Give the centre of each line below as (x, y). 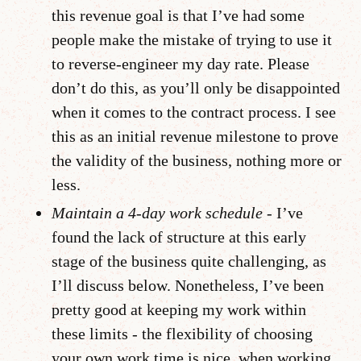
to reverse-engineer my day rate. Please (180, 63)
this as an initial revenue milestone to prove (195, 136)
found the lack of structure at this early (179, 237)
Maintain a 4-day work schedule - (162, 212)
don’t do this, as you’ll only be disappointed (196, 87)
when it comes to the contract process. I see (194, 112)
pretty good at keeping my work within (179, 309)
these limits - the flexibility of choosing (182, 333)
